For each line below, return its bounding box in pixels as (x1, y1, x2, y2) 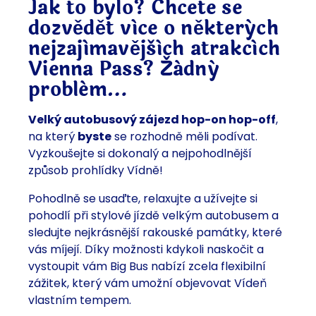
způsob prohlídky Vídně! (28, 162, 163, 179)
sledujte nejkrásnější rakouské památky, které (28, 224, 282, 241)
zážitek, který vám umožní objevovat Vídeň (28, 275, 267, 292)
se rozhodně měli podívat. (111, 128, 257, 145)
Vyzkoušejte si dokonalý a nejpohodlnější (28, 145, 252, 162)
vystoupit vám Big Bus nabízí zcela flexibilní (28, 258, 266, 275)
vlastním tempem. (28, 292, 131, 309)
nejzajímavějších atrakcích (28, 34, 281, 64)
